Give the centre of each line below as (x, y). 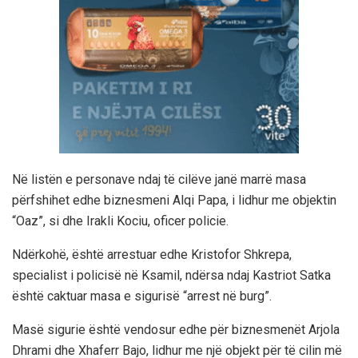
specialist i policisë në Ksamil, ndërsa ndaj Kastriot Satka (171, 275)
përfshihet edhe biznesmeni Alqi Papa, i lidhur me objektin (174, 200)
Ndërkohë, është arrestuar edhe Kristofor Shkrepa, (152, 254)
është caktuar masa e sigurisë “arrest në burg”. (142, 296)
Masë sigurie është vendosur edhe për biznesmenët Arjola (176, 329)
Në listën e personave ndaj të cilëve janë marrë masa (159, 179)
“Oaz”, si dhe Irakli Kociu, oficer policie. (120, 221)
